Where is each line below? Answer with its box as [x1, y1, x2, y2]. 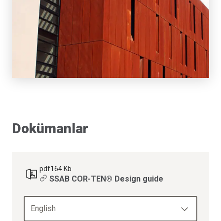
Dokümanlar [12, 120, 88, 137]
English [31, 204, 56, 214]
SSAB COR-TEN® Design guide [49, 174, 163, 184]
